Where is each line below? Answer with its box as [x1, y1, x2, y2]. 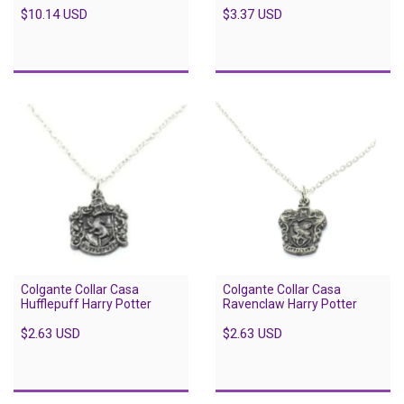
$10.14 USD [21, 6, 87, 23]
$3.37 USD [223, 6, 282, 23]
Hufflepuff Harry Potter [21, 297, 151, 312]
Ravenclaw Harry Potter [223, 297, 357, 312]
